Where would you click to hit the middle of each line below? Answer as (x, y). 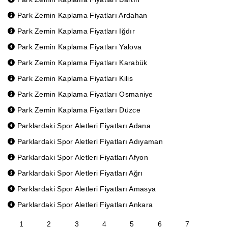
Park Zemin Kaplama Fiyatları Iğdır (75, 31)
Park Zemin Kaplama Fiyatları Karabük (81, 63)
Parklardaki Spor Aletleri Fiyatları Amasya (85, 189)
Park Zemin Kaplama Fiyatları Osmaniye (84, 94)
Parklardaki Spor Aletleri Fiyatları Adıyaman (89, 141)
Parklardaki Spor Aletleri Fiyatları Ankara (84, 205)
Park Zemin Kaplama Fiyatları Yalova (78, 47)
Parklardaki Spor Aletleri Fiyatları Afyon (81, 157)
